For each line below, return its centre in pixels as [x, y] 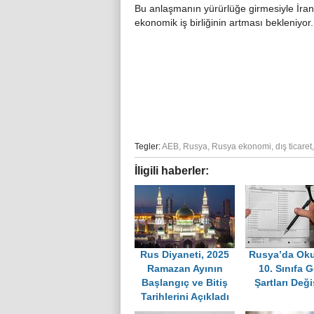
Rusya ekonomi [241, 147]
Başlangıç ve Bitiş [185, 283]
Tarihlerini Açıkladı [185, 297]
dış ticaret [294, 147]
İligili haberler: [172, 171]
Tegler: [148, 147]
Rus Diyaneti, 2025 [185, 255]
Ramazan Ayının [185, 269]
